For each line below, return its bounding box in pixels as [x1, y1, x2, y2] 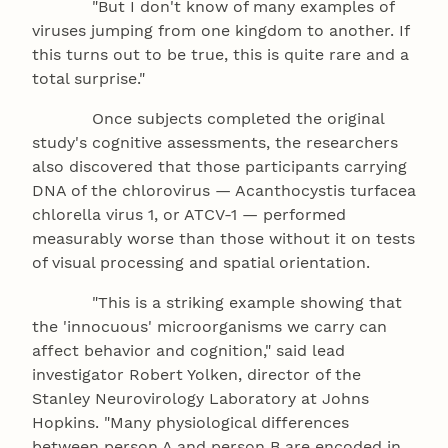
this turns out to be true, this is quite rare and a [32, 45, 409, 65]
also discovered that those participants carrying [32, 157, 407, 177]
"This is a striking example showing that [32, 293, 402, 313]
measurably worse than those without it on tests [32, 229, 415, 249]
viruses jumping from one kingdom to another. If [32, 21, 409, 41]
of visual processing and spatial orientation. [32, 253, 370, 273]
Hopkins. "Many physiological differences [32, 413, 349, 433]
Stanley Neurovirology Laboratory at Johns [32, 389, 369, 409]
